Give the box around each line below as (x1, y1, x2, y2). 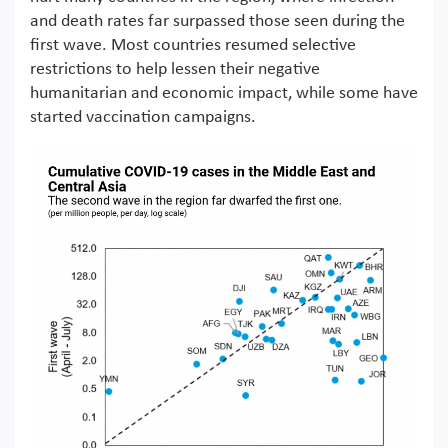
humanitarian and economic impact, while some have (30, 84, 418, 103)
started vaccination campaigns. (30, 108, 256, 127)
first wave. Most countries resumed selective (30, 36, 356, 55)
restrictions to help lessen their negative (30, 60, 320, 79)
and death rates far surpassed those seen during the (30, 12, 405, 31)
